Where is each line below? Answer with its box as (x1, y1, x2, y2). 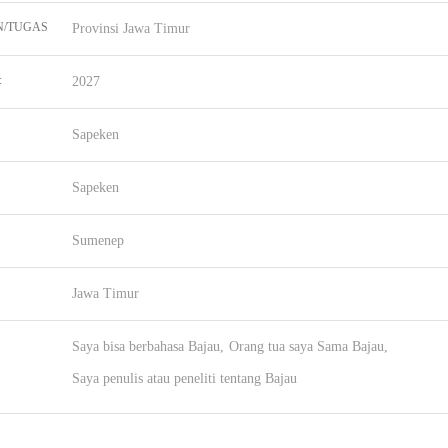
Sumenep (72, 233, 124, 248)
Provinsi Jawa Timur (72, 21, 190, 36)
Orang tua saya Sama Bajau (229, 339, 384, 354)
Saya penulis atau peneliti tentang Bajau (72, 371, 297, 386)
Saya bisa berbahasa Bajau (72, 339, 220, 354)
